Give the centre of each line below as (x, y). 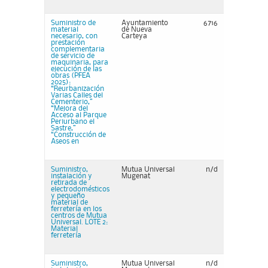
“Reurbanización (77, 89)
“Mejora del (69, 109)
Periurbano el (73, 122)
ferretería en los (76, 209)
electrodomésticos (80, 189)
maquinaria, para (80, 63)
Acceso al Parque (79, 115)
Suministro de (73, 23)
